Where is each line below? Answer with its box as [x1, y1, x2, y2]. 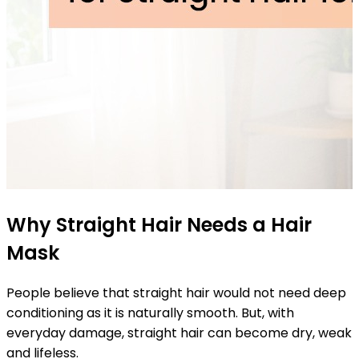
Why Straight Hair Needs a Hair [6, 211, 312, 238]
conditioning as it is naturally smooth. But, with [6, 303, 294, 322]
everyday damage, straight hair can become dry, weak [6, 323, 352, 342]
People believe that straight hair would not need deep [6, 283, 346, 302]
